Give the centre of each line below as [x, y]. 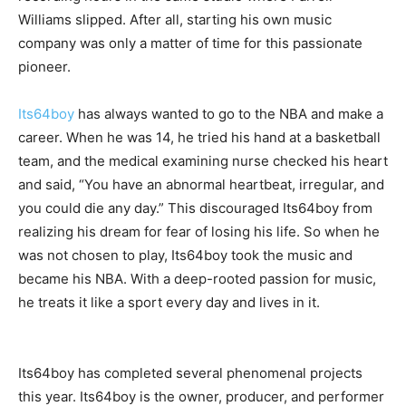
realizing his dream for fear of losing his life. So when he [199, 232]
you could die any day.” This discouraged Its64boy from [195, 208]
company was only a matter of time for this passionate [190, 43]
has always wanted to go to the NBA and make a [229, 114]
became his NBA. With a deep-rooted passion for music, [197, 279]
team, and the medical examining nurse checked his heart [203, 161]
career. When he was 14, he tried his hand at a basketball [199, 137]
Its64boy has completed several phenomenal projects [190, 373]
